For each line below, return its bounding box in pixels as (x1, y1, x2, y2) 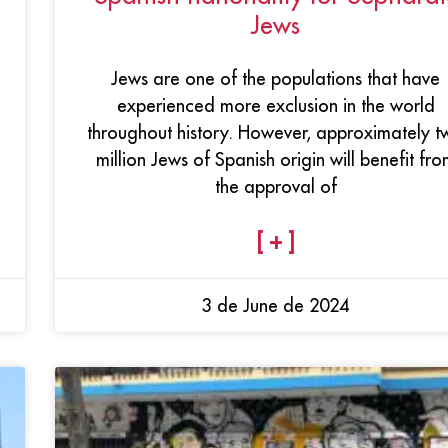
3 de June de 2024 (202, 293, 349, 317)
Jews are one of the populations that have (111, 66, 440, 90)
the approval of (214, 174, 337, 198)
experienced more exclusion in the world (116, 93, 435, 117)
